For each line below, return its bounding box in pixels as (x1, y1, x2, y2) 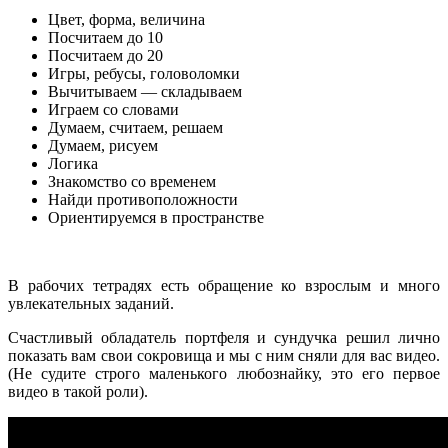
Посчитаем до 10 (48, 29, 163, 47)
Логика (48, 155, 98, 173)
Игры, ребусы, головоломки (48, 65, 240, 83)
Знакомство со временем (48, 173, 216, 191)
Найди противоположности (48, 191, 238, 209)
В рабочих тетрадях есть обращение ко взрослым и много (8, 277, 440, 295)
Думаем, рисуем (48, 137, 158, 155)
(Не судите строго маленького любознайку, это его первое (8, 365, 440, 383)
